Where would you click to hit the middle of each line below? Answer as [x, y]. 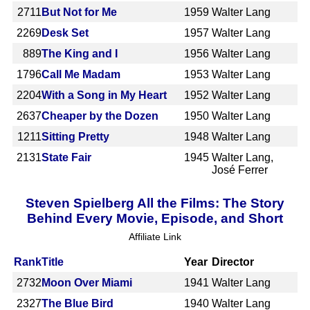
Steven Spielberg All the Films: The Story [155, 203]
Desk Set [65, 33]
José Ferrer [240, 170]
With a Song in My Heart [104, 95]
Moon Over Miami [87, 282]
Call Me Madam [81, 74]
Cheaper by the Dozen [100, 116]
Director [233, 262]
